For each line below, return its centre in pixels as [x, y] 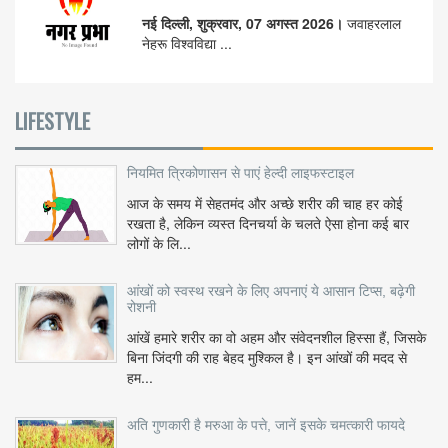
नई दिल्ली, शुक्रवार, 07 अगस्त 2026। [244, 23]
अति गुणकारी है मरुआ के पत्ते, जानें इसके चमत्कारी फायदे [266, 425]
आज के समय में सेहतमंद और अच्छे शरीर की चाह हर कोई [265, 203]
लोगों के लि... [159, 243]
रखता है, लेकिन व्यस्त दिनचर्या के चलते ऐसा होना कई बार [268, 223]
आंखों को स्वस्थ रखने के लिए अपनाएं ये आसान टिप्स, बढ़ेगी [271, 291]
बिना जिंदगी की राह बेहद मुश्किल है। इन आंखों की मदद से [267, 357]
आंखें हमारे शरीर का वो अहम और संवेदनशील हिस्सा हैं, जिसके [276, 337]
